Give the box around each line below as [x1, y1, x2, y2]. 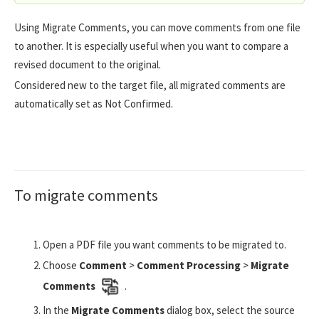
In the [43, 303, 71, 318]
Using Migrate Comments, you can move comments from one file [14, 21, 300, 35]
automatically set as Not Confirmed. [14, 97, 173, 111]
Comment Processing [135, 258, 241, 273]
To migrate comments [14, 185, 158, 206]
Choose [43, 258, 79, 273]
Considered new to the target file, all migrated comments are [14, 78, 286, 93]
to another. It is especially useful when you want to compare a [14, 39, 288, 53]
